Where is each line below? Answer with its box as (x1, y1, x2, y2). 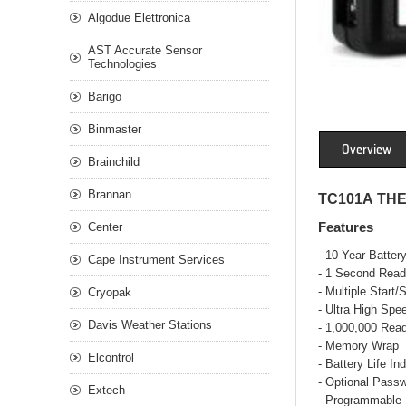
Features (318, 220, 373, 235)
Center (88, 220, 122, 234)
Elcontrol (88, 351, 134, 364)
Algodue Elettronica (88, 11, 190, 24)
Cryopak (88, 285, 131, 299)
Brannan (88, 188, 131, 201)
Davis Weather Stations (88, 318, 212, 332)
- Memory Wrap (318, 339, 399, 353)
